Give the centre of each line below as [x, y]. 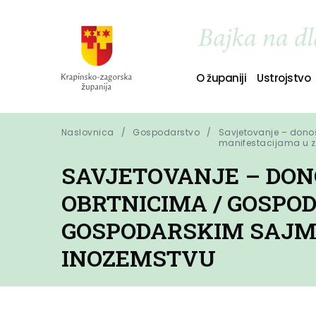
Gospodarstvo [166, 132]
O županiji [221, 78]
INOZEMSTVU [139, 258]
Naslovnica [88, 132]
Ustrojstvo [284, 78]
